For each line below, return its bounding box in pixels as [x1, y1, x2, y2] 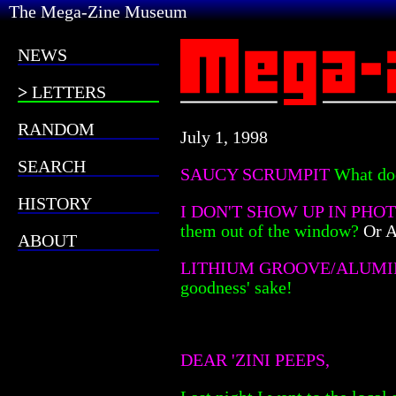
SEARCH [18, 156, 86, 176]
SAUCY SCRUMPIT [180, 164, 334, 184]
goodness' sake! [180, 277, 293, 297]
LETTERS [32, 82, 106, 102]
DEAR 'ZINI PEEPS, [180, 349, 330, 369]
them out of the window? [180, 220, 359, 240]
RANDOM [18, 119, 95, 139]
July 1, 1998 [180, 126, 268, 147]
